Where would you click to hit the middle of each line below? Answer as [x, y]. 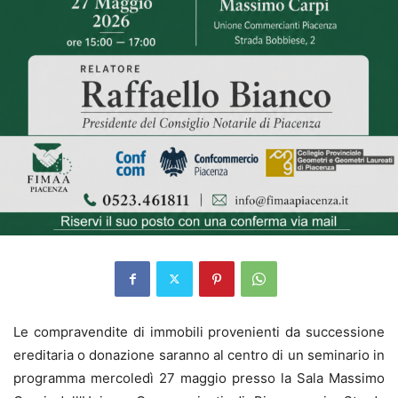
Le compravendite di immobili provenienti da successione [199, 331]
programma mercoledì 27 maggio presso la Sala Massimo [199, 378]
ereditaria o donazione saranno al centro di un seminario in [199, 354]
